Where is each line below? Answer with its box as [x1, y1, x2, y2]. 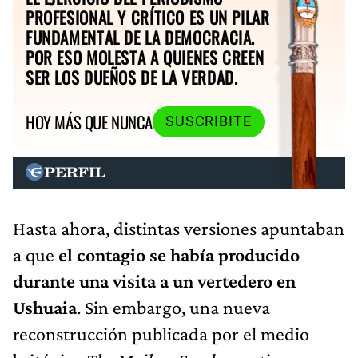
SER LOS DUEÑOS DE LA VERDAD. [26, 64, 238, 89]
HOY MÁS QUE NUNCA [26, 109, 153, 134]
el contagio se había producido [58, 244, 300, 266]
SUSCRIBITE [165, 113, 252, 130]
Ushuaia [13, 296, 77, 319]
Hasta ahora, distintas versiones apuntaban [13, 217, 344, 240]
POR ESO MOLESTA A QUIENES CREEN [26, 44, 265, 70]
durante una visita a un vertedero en [13, 270, 296, 292]
